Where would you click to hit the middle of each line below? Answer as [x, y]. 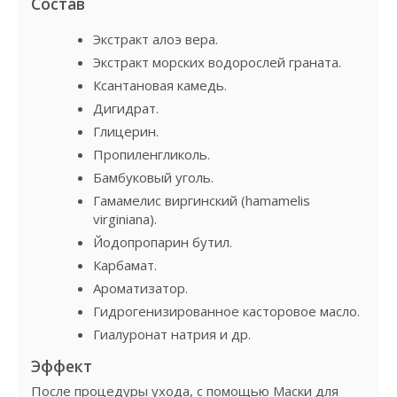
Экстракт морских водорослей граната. [217, 62]
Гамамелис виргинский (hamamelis [202, 200]
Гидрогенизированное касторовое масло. [226, 311]
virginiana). [125, 218]
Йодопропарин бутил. [163, 241]
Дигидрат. [126, 108]
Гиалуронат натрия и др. [172, 334]
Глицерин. [126, 131]
